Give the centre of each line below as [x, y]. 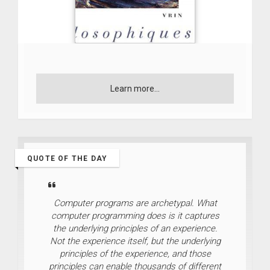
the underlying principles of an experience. [135, 228]
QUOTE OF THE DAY [67, 158]
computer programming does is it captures [135, 215]
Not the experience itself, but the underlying [135, 241]
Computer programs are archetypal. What [135, 203]
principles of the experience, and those [135, 253]
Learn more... [135, 88]
